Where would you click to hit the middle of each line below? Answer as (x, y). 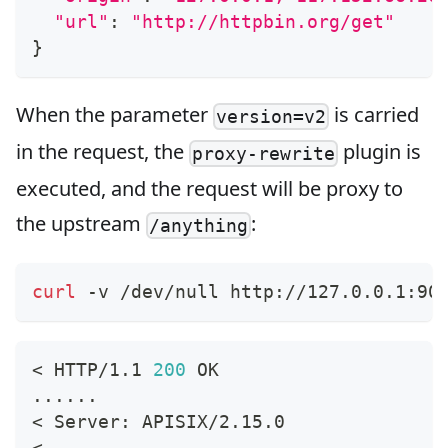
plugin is (380, 151)
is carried (374, 114)
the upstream (81, 223)
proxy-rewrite (264, 153)
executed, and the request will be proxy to (209, 188)
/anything (199, 225)
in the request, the (102, 151)
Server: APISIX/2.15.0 (164, 421)
